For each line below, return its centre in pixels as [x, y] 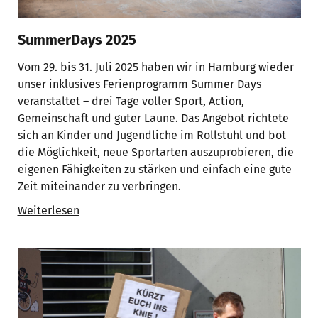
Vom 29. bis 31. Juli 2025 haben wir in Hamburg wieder [155, 67]
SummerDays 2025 [77, 39]
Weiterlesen [48, 210]
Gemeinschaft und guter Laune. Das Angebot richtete [153, 118]
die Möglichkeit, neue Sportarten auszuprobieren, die [155, 152]
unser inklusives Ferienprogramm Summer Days [139, 84]
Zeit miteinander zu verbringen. [99, 186]
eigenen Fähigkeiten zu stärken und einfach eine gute [154, 169]
